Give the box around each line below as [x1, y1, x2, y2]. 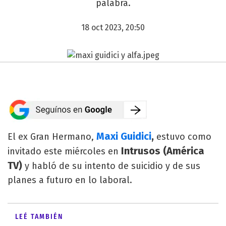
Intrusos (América [119, 144, 204, 157]
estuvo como [156, 131, 211, 142]
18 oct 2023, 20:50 [81, 23, 145, 32]
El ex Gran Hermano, [8, 131, 94, 142]
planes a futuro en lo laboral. [8, 174, 132, 186]
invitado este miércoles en [8, 145, 119, 157]
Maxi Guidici [96, 130, 151, 142]
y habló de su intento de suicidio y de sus [25, 160, 200, 172]
